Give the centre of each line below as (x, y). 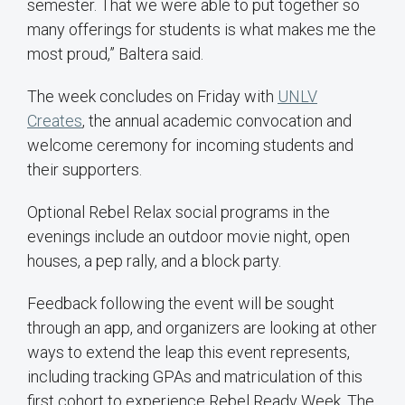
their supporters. (85, 170)
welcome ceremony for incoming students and (190, 146)
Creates (55, 121)
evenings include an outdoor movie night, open (188, 237)
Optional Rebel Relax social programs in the (179, 212)
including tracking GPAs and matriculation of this (195, 377)
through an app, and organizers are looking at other (202, 328)
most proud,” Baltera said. (115, 54)
